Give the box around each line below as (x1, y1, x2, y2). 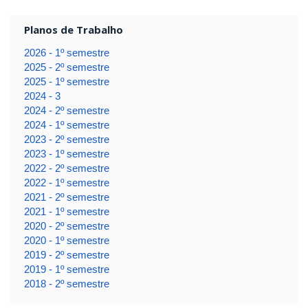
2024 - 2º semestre (23, 104, 109, 117)
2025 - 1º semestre (23, 76, 109, 88)
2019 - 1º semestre (23, 263, 109, 276)
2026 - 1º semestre (23, 47, 109, 59)
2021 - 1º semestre (23, 206, 109, 218)
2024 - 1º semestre (23, 119, 109, 131)
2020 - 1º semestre (23, 234, 109, 247)
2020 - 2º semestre (23, 220, 109, 232)
